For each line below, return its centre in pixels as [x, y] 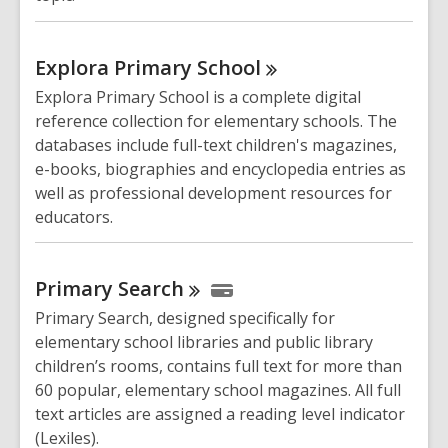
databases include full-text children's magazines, [216, 144]
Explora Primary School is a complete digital [198, 96]
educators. [74, 216]
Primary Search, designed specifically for [185, 318]
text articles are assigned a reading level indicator [220, 414]
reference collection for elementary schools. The [216, 120]
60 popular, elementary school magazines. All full [218, 390]
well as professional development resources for [213, 192]
